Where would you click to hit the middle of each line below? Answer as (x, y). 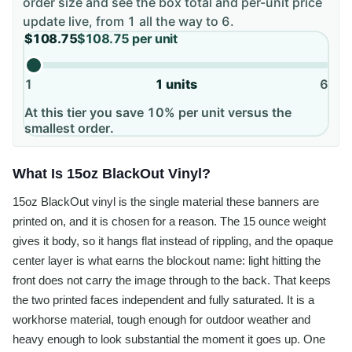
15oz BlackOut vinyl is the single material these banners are (166, 202)
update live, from (75, 22)
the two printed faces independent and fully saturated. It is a (163, 300)
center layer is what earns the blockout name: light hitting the (167, 261)
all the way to (179, 22)
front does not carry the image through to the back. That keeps (172, 280)
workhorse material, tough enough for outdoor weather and (161, 320)
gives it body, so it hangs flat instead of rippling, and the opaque (173, 241)
